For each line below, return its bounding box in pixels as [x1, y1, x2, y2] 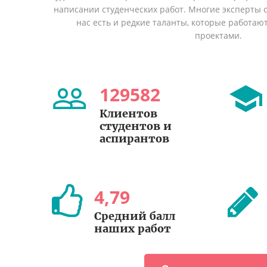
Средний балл [94, 209, 175, 223]
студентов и [100, 119, 172, 133]
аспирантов [100, 132, 169, 146]
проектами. [195, 30, 243, 42]
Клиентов [100, 107, 157, 121]
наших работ [94, 222, 171, 236]
